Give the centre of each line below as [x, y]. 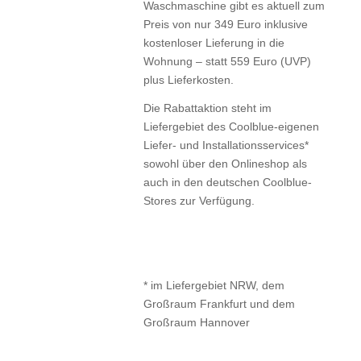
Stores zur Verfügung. [199, 201]
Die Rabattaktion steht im [207, 108]
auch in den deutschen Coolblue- [227, 183]
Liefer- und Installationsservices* [226, 145]
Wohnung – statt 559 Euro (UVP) [227, 62]
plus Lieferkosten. [188, 80]
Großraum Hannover [196, 323]
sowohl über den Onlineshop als [225, 164]
